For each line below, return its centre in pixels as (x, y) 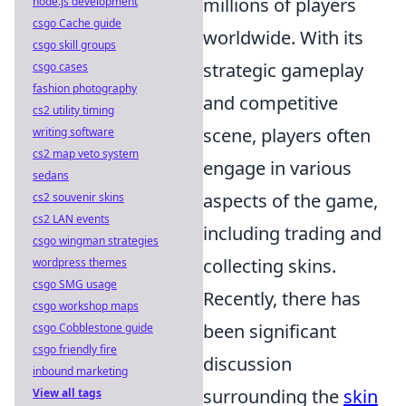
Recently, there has (282, 299)
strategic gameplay (283, 70)
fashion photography (85, 88)
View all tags (67, 393)
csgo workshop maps (86, 306)
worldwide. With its (283, 38)
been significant (270, 331)
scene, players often (287, 135)
